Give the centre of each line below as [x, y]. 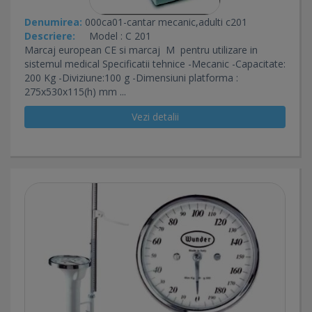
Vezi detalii [155, 116]
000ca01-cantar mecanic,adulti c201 [165, 22]
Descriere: [50, 36]
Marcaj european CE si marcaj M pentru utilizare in [141, 49]
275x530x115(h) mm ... [75, 91]
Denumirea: [53, 22]
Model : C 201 [116, 36]
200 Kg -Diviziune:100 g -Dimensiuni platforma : [131, 77]
